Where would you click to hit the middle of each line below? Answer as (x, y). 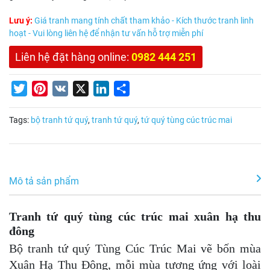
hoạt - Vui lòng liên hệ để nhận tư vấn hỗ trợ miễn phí (106, 33)
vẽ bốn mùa (229, 248)
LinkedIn (127, 89)
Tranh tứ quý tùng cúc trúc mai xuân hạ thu (135, 216)
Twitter (42, 89)
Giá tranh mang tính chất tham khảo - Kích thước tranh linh (143, 21)
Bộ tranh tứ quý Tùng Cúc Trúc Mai (103, 248)
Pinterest (66, 89)
